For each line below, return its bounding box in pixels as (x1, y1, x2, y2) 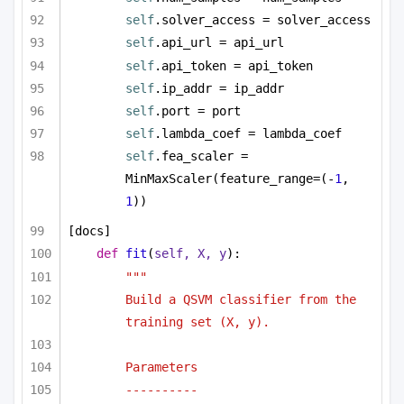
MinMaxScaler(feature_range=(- (125, 171, 335, 187)
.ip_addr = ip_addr (154, 80, 284, 96)
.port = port (154, 104, 241, 118)
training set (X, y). (125, 314, 270, 329)
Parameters (125, 359, 197, 374)
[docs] (68, 224, 111, 239)
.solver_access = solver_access (154, 13, 371, 28)
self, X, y (154, 246, 226, 262)
